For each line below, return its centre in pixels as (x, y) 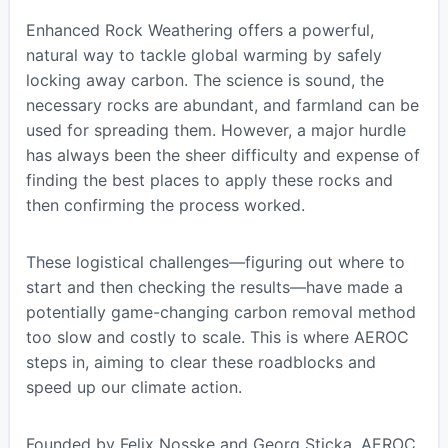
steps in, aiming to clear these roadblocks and (200, 361)
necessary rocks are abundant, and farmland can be (222, 104)
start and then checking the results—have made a (214, 286)
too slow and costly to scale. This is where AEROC (217, 336)
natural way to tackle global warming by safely (203, 54)
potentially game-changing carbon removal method (220, 311)
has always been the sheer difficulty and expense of (222, 154)
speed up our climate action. (133, 386)
